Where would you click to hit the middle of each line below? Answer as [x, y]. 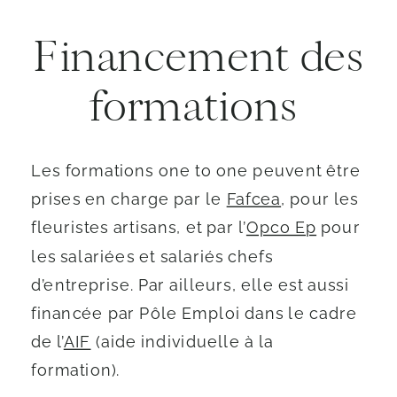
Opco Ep [281, 228]
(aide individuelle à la [183, 341]
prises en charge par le [129, 198]
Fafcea [254, 198]
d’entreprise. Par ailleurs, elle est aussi [190, 284]
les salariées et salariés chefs [152, 256]
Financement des [198, 57]
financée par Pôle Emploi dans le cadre [194, 313]
